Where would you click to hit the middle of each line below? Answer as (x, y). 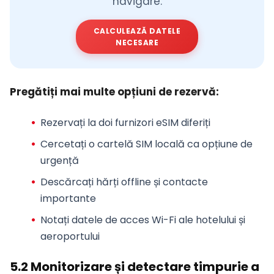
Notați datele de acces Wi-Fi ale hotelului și (143, 220)
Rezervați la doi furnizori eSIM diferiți (125, 122)
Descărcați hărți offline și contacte (124, 182)
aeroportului (70, 236)
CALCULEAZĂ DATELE (137, 31)
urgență (59, 160)
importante (68, 198)
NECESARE (137, 42)
